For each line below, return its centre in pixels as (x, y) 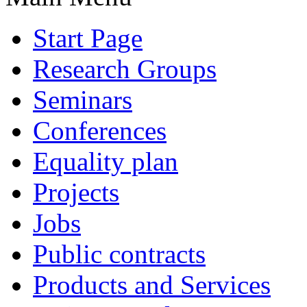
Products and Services (152, 284)
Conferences (100, 130)
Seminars (83, 99)
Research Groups (125, 69)
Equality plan (106, 161)
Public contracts (119, 254)
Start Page (88, 38)
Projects (76, 192)
